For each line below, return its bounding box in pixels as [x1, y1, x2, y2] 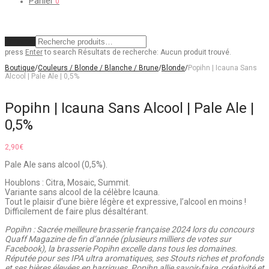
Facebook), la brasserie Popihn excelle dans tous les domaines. [5, 244, 237, 254]
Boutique [5, 64, 35, 72]
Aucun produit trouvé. [160, 48, 231, 56]
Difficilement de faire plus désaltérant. [5, 207, 148, 217]
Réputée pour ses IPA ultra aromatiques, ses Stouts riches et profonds [5, 253, 264, 264]
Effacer [5, 37, 34, 46]
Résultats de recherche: [78, 48, 159, 56]
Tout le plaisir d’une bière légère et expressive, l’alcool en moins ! [5, 197, 246, 207]
